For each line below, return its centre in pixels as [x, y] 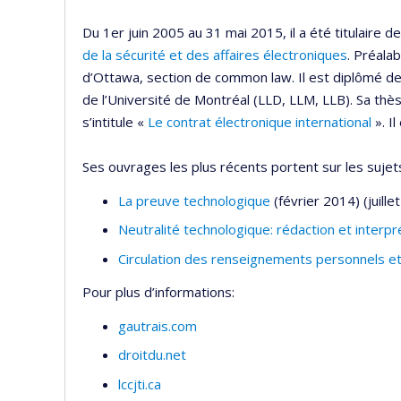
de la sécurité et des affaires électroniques [215, 55]
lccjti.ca [141, 384]
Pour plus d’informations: [158, 292]
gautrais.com [159, 325]
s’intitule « [115, 122]
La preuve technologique [194, 200]
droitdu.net [152, 355]
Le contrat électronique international [260, 122]
